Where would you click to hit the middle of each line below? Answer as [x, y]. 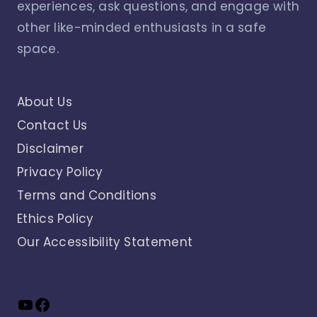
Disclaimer [50, 148]
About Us [45, 102]
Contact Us [52, 125]
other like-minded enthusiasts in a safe [142, 27]
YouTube [54, 304]
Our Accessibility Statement [105, 242]
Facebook [76, 304]
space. [38, 48]
